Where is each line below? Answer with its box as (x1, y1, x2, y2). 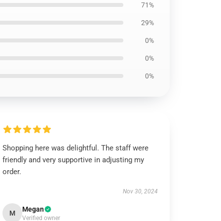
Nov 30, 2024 (122, 188, 158, 195)
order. (2, 167, 22, 176)
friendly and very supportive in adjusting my (2, 155, 145, 164)
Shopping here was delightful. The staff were (2, 144, 149, 152)
